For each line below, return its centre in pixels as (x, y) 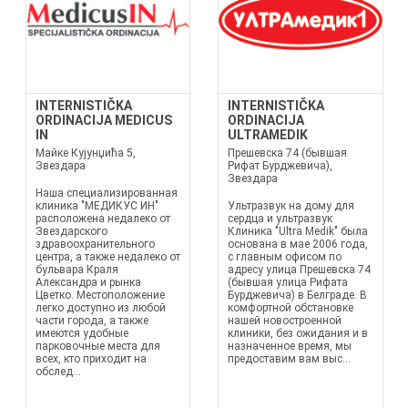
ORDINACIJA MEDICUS (103, 120)
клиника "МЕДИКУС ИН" (97, 206)
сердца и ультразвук (280, 219)
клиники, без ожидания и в (298, 333)
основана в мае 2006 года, (298, 244)
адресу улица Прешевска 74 (299, 270)
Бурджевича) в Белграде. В (297, 295)
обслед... (58, 372)
